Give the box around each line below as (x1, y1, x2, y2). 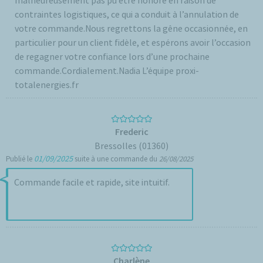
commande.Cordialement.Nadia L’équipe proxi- (15, 65, 199, 76)
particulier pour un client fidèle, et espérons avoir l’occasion (15, 36, 251, 48)
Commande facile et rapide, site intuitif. (14, 176, 170, 188)
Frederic (114, 126, 149, 137)
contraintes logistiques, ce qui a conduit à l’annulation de (15, 8, 239, 20)
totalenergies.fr (15, 79, 79, 90)
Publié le (6, 154, 34, 164)
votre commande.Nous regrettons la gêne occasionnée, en (15, 22, 248, 34)
